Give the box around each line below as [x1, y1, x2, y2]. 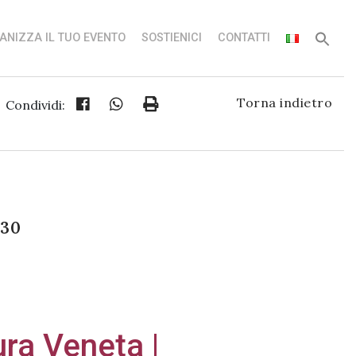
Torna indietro [237, 94, 332, 110]
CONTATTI [218, 30, 270, 44]
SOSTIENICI [141, 30, 202, 44]
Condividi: [6, 96, 65, 113]
